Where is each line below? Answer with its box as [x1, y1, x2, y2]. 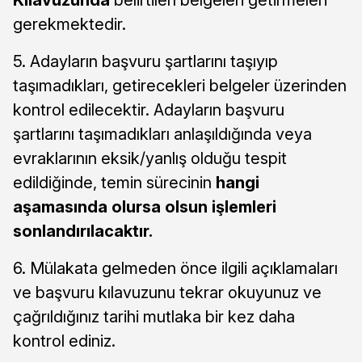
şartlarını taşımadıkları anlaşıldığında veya [13, 124, 312, 144]
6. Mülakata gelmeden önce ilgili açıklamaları [13, 258, 338, 278]
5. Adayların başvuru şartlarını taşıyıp [13, 51, 278, 71]
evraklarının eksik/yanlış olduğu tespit [13, 148, 287, 168]
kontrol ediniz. [13, 330, 116, 351]
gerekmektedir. [13, 14, 126, 34]
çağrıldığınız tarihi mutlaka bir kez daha [13, 306, 295, 326]
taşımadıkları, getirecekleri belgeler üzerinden [13, 75, 347, 95]
